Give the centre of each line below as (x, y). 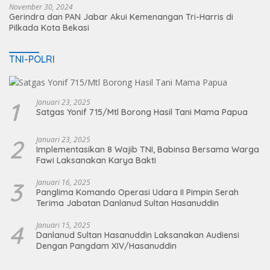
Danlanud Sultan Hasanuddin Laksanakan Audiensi (138, 235)
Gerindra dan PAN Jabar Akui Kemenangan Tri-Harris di (121, 17)
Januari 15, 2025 (63, 225)
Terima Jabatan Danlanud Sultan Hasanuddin (127, 203)
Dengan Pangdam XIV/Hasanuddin (106, 246)
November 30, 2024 (41, 7)
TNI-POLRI (32, 59)
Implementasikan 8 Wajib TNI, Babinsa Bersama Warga (148, 150)
